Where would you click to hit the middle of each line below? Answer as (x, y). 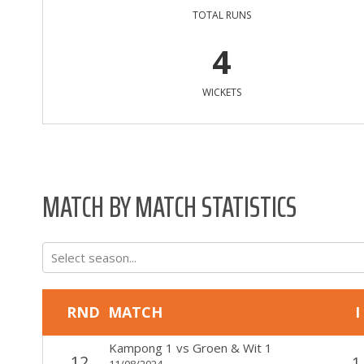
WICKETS (221, 92)
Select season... (94, 257)
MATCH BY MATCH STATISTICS (169, 206)
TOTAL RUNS (221, 15)
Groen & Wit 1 (232, 347)
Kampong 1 (141, 347)
